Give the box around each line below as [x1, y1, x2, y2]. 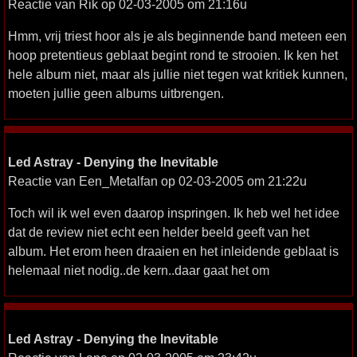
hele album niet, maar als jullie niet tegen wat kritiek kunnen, [8, 67, 347, 81]
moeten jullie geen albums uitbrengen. [8, 86, 224, 100]
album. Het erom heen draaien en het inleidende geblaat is [8, 244, 339, 258]
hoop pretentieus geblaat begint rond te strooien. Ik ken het [8, 48, 338, 62]
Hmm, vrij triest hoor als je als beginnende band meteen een [8, 29, 347, 43]
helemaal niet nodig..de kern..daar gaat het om [8, 263, 269, 277]
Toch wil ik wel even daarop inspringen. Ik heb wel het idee [8, 206, 339, 220]
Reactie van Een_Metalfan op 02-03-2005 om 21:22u [8, 174, 307, 188]
